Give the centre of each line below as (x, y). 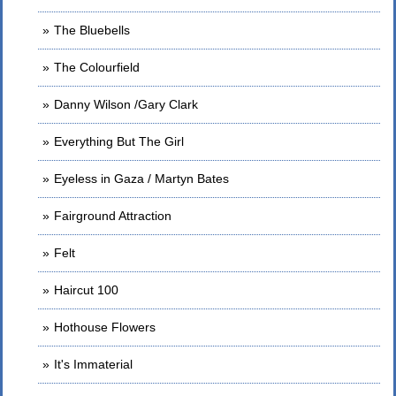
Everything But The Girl (119, 141)
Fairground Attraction (113, 216)
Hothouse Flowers (105, 327)
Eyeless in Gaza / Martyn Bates (141, 179)
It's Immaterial (93, 364)
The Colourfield (97, 67)
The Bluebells (92, 30)
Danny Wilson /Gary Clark (126, 104)
